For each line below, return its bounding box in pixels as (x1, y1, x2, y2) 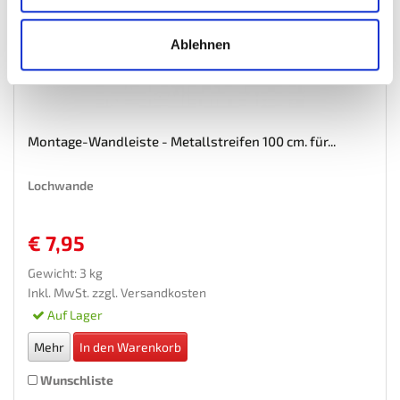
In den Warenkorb (79, 338, 181, 354)
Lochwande (28, 177, 94, 193)
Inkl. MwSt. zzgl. (28, 284, 121, 300)
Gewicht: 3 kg (28, 264, 103, 280)
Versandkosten (121, 284, 206, 300)
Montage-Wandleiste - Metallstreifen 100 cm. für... (28, 132, 336, 149)
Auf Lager (45, 306, 103, 322)
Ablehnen (170, 37, 230, 53)
